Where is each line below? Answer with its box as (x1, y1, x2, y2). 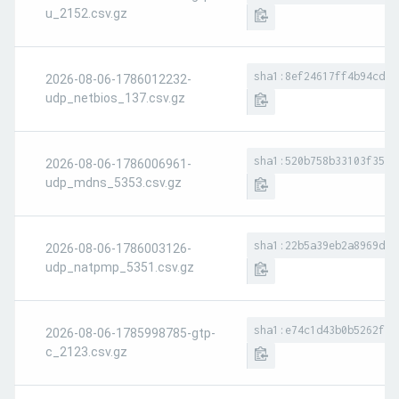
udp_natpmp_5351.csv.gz (45, 260, 194, 274)
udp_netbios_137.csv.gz (45, 91, 185, 105)
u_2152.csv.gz (45, 6, 127, 20)
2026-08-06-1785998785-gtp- (45, 326, 216, 340)
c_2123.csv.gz (45, 345, 127, 359)
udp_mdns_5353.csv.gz (45, 175, 182, 190)
